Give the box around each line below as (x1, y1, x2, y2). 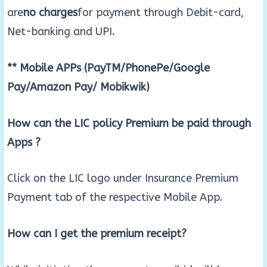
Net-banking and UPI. (7, 24, 115, 38)
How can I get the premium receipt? (7, 227, 187, 241)
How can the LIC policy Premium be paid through (7, 116, 251, 130)
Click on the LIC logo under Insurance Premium (7, 172, 238, 185)
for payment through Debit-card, (77, 5, 244, 19)
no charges (23, 5, 77, 19)
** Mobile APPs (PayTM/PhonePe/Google (7, 61, 210, 74)
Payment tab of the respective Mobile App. (7, 191, 223, 204)
